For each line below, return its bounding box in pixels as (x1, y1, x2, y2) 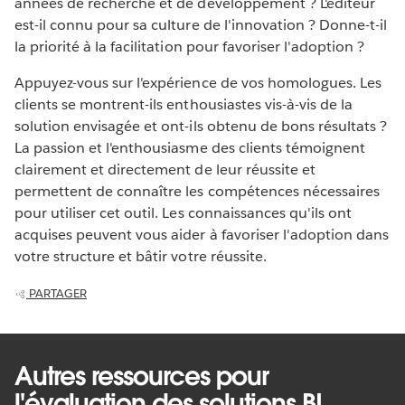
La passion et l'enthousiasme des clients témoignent (14, 137, 365, 157)
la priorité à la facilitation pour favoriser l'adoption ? (14, 36, 365, 56)
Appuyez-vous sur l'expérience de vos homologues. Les (14, 72, 381, 92)
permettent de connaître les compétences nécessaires (14, 181, 380, 201)
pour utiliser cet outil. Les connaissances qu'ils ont (14, 202, 353, 222)
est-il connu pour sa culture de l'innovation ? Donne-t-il (14, 14, 388, 34)
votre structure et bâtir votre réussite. (14, 246, 267, 266)
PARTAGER (26, 285, 87, 301)
